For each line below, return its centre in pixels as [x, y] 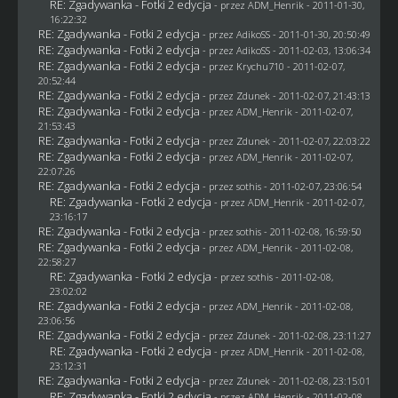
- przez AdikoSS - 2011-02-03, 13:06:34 [286, 50]
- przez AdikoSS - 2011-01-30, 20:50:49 [286, 34]
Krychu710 [260, 66]
